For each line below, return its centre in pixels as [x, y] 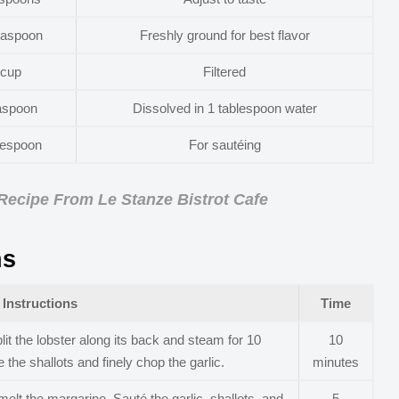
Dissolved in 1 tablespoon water [224, 108]
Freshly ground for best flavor [224, 35]
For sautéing [224, 144]
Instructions [40, 303]
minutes [336, 362]
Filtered [224, 71]
